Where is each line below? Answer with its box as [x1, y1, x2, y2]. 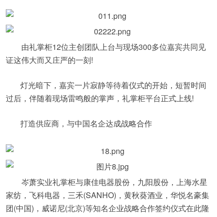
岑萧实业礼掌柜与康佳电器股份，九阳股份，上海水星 [6, 176, 207, 187]
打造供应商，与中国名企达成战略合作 [20, 118, 152, 129]
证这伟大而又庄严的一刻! [6, 54, 93, 65]
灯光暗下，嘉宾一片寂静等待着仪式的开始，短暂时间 [20, 79, 206, 91]
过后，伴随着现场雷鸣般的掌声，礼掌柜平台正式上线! [6, 93, 194, 104]
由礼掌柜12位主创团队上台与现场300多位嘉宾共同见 [6, 41, 206, 52]
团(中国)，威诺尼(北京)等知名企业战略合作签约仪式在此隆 [6, 202, 209, 214]
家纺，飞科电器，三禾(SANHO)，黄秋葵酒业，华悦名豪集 [6, 189, 209, 201]
